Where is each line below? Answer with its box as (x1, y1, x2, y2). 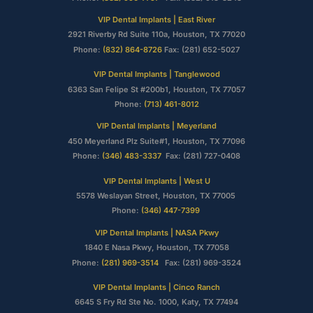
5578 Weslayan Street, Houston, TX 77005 (75, 190, 238, 201)
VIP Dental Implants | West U (103, 175, 210, 186)
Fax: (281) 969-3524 (159, 257, 241, 268)
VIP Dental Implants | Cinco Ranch (93, 282, 220, 292)
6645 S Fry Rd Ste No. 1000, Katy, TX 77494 (75, 297, 238, 307)
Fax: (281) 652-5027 (162, 44, 240, 54)
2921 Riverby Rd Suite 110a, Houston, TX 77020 (68, 29, 245, 40)
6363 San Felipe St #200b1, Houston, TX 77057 (68, 84, 245, 94)
